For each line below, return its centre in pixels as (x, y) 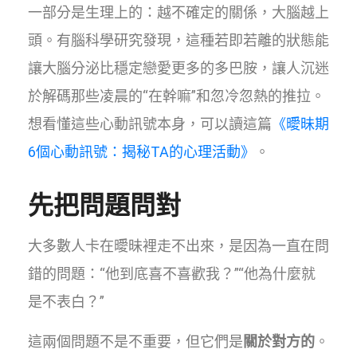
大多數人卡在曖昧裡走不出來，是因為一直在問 (178, 245)
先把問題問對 (104, 204)
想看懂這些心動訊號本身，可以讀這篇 (150, 124)
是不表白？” (66, 301)
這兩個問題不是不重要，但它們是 (135, 341)
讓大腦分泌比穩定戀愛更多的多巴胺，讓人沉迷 (178, 68)
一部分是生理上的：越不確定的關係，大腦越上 (178, 12)
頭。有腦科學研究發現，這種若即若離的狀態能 (178, 40)
